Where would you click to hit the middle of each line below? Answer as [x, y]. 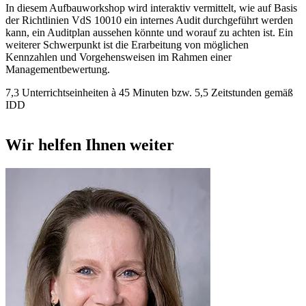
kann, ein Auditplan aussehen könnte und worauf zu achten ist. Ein [149, 32]
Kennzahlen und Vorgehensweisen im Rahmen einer [119, 57]
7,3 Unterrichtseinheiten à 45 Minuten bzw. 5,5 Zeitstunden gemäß [149, 92]
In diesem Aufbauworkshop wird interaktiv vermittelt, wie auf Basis [151, 8]
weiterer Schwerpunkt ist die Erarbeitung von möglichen [127, 44]
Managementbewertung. [58, 69]
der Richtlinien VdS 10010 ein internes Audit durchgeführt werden [149, 20]
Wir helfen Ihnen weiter [90, 144]
